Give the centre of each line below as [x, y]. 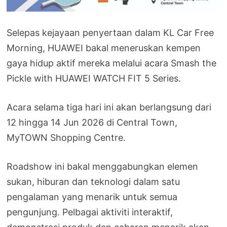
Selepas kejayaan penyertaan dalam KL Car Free [110, 32]
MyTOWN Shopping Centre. [66, 137]
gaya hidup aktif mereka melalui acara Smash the [112, 63]
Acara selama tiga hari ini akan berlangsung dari [109, 107]
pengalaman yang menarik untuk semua [92, 197]
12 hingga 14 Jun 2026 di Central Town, [92, 122]
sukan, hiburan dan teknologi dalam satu [93, 181]
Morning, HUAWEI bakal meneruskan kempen [104, 48]
